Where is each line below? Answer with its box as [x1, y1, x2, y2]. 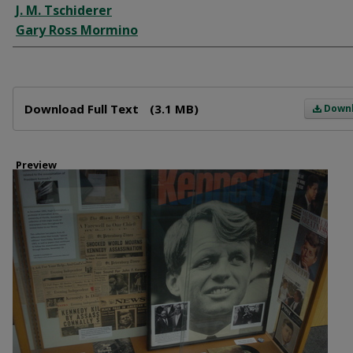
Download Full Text [24, 101, 142, 117]
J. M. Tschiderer [16, 2, 112, 19]
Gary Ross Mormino [16, 21, 138, 39]
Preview [16, 158, 57, 172]
